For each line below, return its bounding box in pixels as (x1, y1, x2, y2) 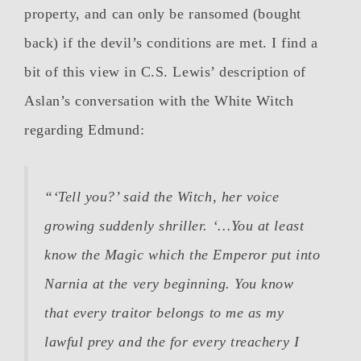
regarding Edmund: (24, 122, 145, 139)
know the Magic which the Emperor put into (44, 247, 321, 263)
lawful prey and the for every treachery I (44, 334, 300, 351)
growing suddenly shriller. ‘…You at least (44, 218, 305, 234)
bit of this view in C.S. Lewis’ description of (24, 64, 306, 81)
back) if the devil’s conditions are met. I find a (24, 35, 318, 52)
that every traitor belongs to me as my (44, 305, 284, 322)
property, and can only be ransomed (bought (24, 6, 301, 23)
